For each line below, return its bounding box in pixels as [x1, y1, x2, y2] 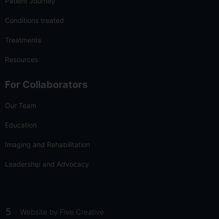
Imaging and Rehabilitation [5, 140, 90, 149]
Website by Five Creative [20, 207, 104, 217]
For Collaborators [5, 78, 88, 90]
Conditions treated [5, 16, 64, 24]
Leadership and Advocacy [5, 159, 89, 168]
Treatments [5, 35, 41, 44]
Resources [5, 55, 38, 64]
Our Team [5, 101, 36, 109]
